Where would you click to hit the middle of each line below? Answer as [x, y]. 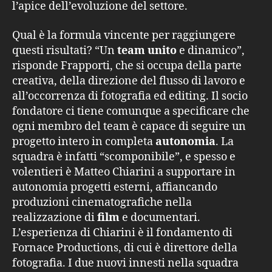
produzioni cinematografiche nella [102, 202]
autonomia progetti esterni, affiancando [115, 187]
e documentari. [160, 217]
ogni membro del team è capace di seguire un [129, 126]
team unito [148, 50]
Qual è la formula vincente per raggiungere [124, 35]
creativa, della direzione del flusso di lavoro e [129, 81]
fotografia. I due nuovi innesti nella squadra [125, 263]
